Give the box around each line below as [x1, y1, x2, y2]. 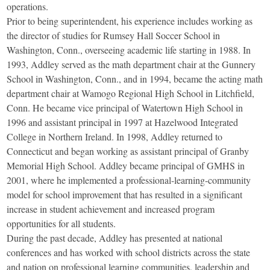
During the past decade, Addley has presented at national [7, 231, 223, 245]
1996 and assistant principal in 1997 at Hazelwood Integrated [7, 116, 239, 129]
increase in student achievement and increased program [7, 202, 215, 216]
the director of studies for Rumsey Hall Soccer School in [7, 29, 221, 42]
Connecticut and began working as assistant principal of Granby [7, 145, 250, 158]
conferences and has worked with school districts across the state [7, 246, 251, 259]
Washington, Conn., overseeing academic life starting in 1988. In [7, 43, 251, 57]
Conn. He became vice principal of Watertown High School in [7, 101, 243, 115]
